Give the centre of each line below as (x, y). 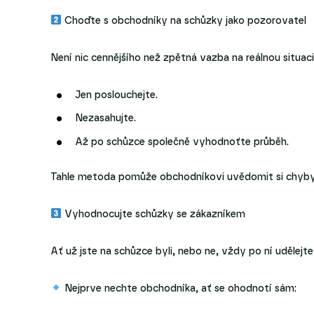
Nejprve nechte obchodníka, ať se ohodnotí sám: (179, 288)
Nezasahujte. (105, 119)
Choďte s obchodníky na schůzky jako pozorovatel (184, 21)
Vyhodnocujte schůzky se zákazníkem (153, 214)
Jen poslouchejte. (116, 95)
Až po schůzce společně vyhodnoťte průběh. (182, 142)
